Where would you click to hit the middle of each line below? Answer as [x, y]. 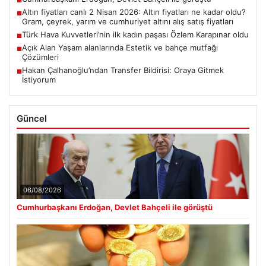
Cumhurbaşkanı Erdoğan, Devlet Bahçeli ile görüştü [115, 208]
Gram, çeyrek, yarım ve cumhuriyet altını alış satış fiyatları [128, 22]
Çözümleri [40, 57]
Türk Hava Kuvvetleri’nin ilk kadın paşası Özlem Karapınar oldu [135, 35]
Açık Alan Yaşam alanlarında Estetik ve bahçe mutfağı [120, 48]
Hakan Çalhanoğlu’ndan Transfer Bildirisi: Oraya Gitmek [123, 70]
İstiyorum [39, 80]
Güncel [32, 119]
